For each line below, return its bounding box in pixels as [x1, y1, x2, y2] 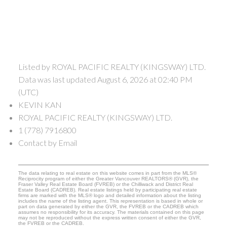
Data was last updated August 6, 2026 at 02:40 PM [18, 74, 193, 85]
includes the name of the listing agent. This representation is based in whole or [18, 198, 203, 204]
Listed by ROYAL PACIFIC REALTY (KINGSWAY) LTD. [18, 62, 206, 72]
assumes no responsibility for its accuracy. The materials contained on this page [18, 209, 204, 215]
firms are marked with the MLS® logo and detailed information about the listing [18, 193, 201, 199]
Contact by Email [18, 138, 77, 148]
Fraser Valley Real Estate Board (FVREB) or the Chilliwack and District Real [18, 181, 193, 187]
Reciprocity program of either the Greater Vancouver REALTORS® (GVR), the [18, 176, 199, 182]
